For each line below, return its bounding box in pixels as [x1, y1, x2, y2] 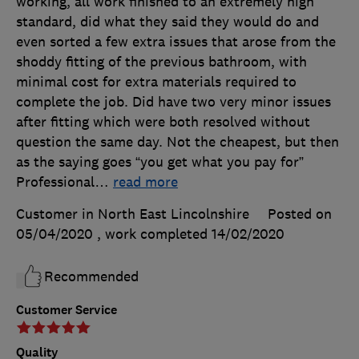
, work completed [97, 224, 212, 243]
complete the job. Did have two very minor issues [16, 92, 331, 111]
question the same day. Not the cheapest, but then [16, 132, 339, 151]
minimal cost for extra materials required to [16, 72, 296, 91]
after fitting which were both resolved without [16, 112, 310, 131]
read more [113, 172, 178, 191]
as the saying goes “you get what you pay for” [16, 152, 304, 171]
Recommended [44, 267, 139, 285]
